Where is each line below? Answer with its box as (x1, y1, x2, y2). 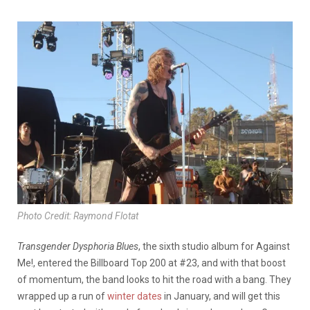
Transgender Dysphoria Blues (17, 241, 138, 253)
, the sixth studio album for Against (138, 241, 290, 253)
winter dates (107, 291, 162, 302)
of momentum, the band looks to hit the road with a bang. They (17, 274, 291, 286)
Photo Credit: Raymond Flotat (17, 210, 138, 222)
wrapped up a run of (17, 291, 107, 302)
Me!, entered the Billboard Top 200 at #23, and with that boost (17, 257, 286, 269)
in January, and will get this (162, 291, 280, 302)
